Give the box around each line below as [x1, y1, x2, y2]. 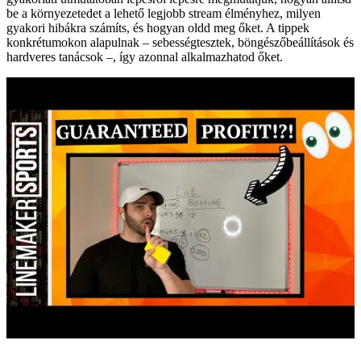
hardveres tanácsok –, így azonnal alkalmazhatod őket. [6, 49, 283, 64]
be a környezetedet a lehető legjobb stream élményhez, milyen [6, 6, 321, 20]
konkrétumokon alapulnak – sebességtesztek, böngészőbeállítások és [6, 35, 354, 49]
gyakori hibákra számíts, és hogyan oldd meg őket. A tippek [6, 20, 309, 35]
